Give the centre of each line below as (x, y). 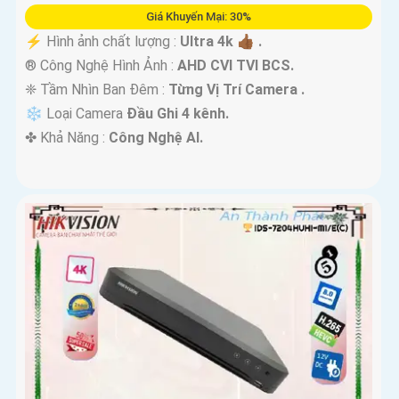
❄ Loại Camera (76, 114)
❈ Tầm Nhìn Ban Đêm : (97, 90)
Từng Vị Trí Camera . (236, 90)
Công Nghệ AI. (156, 138)
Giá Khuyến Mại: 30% (198, 17)
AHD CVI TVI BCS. (236, 66)
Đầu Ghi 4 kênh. (178, 114)
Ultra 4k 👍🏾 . (221, 42)
